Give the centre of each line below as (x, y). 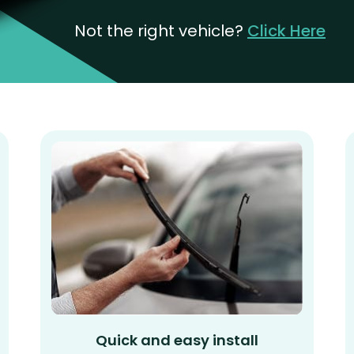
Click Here (286, 30)
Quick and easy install (177, 340)
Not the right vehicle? (161, 30)
